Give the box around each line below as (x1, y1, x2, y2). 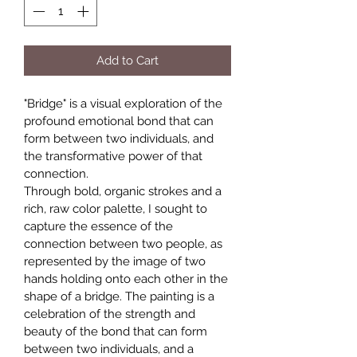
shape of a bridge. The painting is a (24, 289, 218, 304)
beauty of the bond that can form (24, 324, 210, 339)
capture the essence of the (24, 219, 176, 234)
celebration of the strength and (24, 307, 198, 322)
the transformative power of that (24, 149, 206, 164)
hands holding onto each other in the (24, 272, 231, 287)
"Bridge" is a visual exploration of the (24, 96, 226, 112)
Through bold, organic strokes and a (24, 184, 225, 199)
